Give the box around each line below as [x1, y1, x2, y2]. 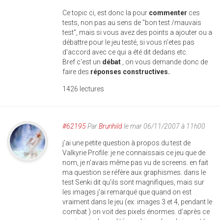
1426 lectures [62, 85, 104, 93]
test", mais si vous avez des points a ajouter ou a [62, 28, 212, 36]
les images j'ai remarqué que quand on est [62, 188, 192, 196]
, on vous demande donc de [121, 58, 208, 66]
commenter [149, 9, 187, 17]
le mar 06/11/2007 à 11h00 [122, 122, 205, 130]
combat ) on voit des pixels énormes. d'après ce [62, 208, 210, 216]
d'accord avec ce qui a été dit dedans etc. [62, 48, 188, 56]
